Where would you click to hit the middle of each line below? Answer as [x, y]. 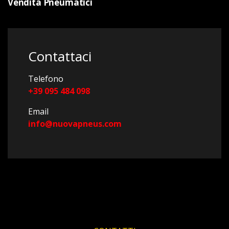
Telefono [46, 79]
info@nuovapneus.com [75, 124]
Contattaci [60, 56]
